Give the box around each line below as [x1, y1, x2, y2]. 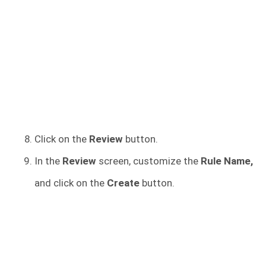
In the [34, 154, 62, 167]
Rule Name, [201, 154, 253, 167]
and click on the [34, 176, 107, 189]
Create [107, 176, 140, 189]
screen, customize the [99, 154, 201, 167]
